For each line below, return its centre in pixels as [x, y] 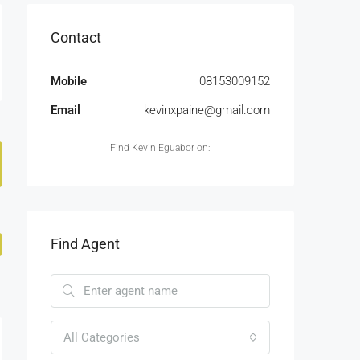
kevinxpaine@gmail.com [207, 110]
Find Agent [85, 243]
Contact [76, 37]
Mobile [69, 81]
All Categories [102, 337]
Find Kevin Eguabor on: [160, 147]
